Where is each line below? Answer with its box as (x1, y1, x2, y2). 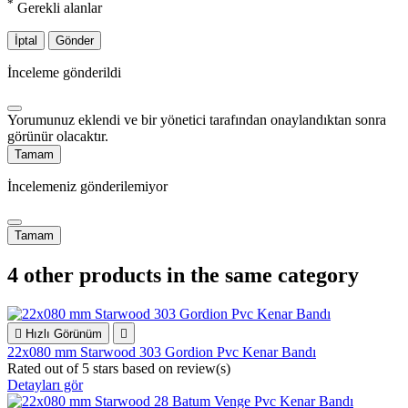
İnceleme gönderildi (7, 65, 121, 81)
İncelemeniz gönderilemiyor (7, 178, 168, 195)
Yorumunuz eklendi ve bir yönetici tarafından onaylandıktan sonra (7, 112, 386, 128)
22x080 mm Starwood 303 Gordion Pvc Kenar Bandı (7, 344, 316, 361)
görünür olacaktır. (7, 128, 108, 145)
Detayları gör (7, 377, 83, 393)
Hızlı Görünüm (25, 327, 102, 342)
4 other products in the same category (7, 263, 359, 288)
